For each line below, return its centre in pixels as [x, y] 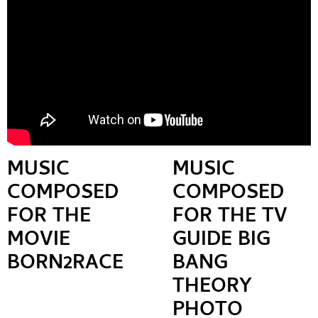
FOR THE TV [230, 218]
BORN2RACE [65, 264]
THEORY [212, 288]
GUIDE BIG [221, 241]
